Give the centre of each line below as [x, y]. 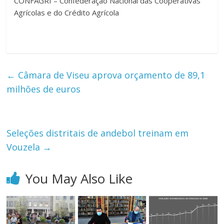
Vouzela [25, 147]
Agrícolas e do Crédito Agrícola [67, 13]
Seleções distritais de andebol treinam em [98, 133]
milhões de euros [44, 89]
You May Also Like [79, 179]
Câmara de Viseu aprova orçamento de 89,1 [110, 75]
